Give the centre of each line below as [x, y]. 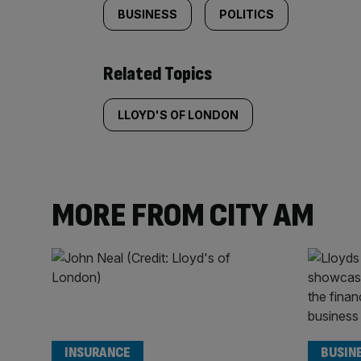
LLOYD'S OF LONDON [178, 115]
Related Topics [158, 74]
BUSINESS [147, 15]
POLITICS [247, 15]
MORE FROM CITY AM [183, 216]
